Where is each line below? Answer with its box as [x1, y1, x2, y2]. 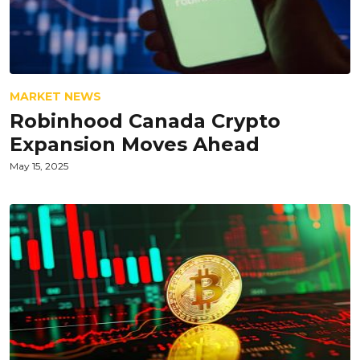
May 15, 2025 [10, 160, 68, 172]
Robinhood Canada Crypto [10, 109, 280, 133]
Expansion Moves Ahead [10, 133, 260, 156]
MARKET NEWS [10, 89, 101, 104]
